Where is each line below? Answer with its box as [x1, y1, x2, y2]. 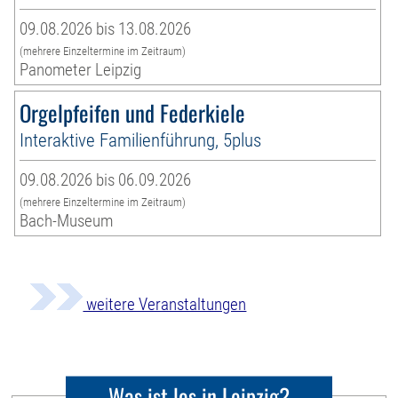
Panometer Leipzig [20, 60, 142, 81]
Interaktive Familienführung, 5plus [20, 129, 262, 152]
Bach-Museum [20, 211, 114, 232]
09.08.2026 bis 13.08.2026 [20, 19, 192, 40]
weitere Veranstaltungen [83, 294, 247, 315]
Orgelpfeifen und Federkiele [20, 96, 246, 130]
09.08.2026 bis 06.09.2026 [20, 170, 192, 191]
